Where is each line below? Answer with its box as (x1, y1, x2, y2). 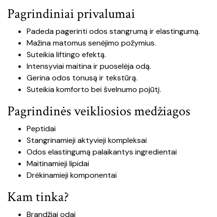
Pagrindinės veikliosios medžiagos (7, 102, 190, 120)
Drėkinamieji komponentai (27, 170, 117, 180)
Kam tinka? (7, 187, 69, 206)
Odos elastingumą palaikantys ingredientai (27, 146, 177, 157)
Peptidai (27, 123, 56, 134)
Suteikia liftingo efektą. (27, 49, 106, 60)
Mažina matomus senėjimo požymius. (27, 37, 156, 48)
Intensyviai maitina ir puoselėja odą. (27, 61, 151, 71)
